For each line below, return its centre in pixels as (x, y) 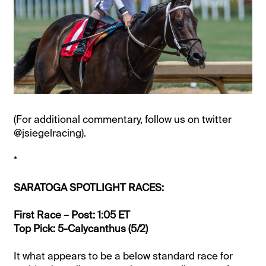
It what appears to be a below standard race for (123, 256)
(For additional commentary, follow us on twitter (123, 120)
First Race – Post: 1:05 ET (72, 215)
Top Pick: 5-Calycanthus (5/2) (81, 229)
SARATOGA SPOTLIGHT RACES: (89, 188)
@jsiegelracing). (50, 133)
